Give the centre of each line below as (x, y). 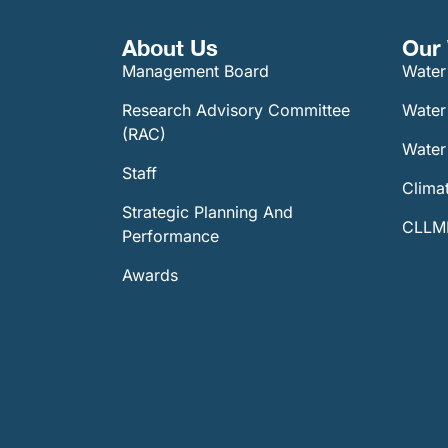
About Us (170, 47)
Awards (150, 274)
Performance (170, 235)
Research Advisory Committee (236, 109)
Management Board (195, 70)
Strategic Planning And (207, 211)
